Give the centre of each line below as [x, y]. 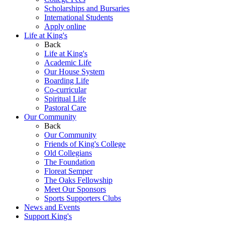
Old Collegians [68, 153]
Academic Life [68, 62]
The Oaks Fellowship [78, 180]
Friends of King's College [85, 144]
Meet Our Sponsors [75, 189]
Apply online [65, 26]
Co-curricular [65, 89]
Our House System [74, 71]
